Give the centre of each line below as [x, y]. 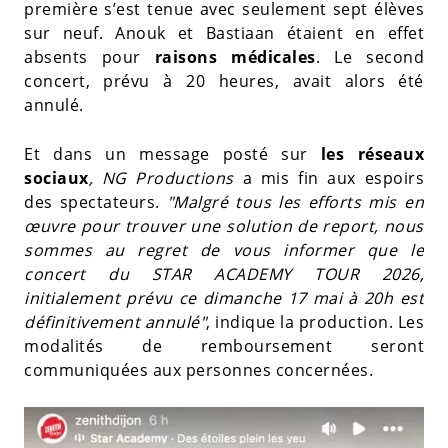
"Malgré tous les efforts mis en [295, 202]
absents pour [82, 57]
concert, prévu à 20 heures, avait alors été [224, 81]
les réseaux [372, 154]
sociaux [56, 178]
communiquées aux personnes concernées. [198, 370]
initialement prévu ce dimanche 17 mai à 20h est [224, 298]
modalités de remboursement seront [224, 346]
